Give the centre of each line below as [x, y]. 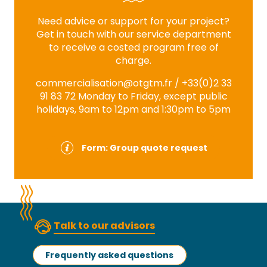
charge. [133, 60]
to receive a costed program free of [133, 47]
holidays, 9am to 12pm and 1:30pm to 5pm [133, 109]
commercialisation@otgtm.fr [104, 83]
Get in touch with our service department [133, 34]
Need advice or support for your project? [133, 21]
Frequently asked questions [110, 255]
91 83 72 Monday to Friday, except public [133, 96]
